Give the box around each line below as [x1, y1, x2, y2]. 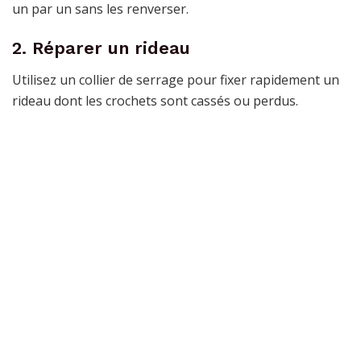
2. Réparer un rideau [12, 38, 190, 59]
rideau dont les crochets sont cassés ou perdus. [12, 91, 298, 110]
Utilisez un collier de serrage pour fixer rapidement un [12, 70, 339, 89]
